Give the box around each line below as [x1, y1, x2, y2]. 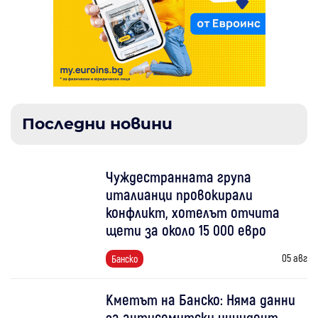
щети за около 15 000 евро [106, 221, 267, 239]
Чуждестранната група [106, 168, 252, 186]
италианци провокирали [106, 185, 253, 204]
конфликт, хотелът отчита [106, 203, 280, 221]
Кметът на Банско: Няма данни [106, 290, 296, 309]
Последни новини [22, 114, 172, 134]
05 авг [281, 251, 307, 265]
